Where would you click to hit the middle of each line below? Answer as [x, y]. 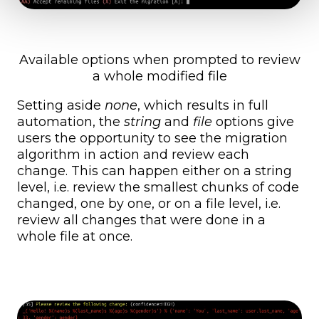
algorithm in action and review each [133, 154]
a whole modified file [159, 76]
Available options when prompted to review [159, 59]
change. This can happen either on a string [155, 171]
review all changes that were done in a [141, 220]
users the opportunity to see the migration [152, 138]
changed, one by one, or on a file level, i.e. [149, 203]
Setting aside [61, 105]
